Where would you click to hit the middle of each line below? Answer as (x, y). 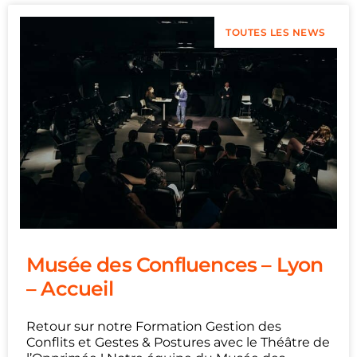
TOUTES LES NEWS (276, 33)
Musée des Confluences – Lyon (175, 265)
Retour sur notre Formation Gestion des (154, 327)
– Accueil (70, 289)
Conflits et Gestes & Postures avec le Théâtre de (178, 343)
